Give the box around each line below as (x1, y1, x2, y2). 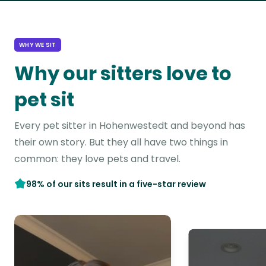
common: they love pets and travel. (14, 152, 180, 166)
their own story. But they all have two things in (14, 135, 228, 149)
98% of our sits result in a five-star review (26, 178, 206, 190)
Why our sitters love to (14, 60, 232, 87)
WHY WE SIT (19, 40, 56, 49)
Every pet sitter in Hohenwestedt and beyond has (14, 119, 245, 132)
